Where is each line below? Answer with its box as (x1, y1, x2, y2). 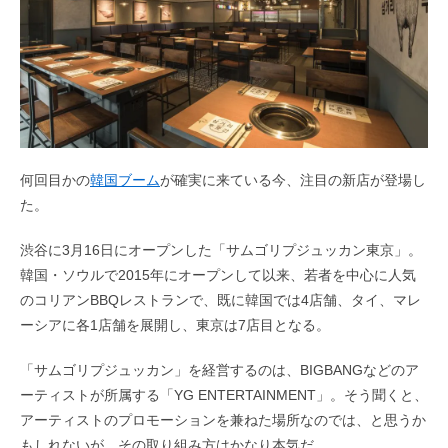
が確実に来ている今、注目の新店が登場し (160, 171, 426, 188)
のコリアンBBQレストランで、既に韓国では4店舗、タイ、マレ (20, 291, 421, 308)
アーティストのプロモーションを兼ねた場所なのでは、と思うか (20, 411, 426, 428)
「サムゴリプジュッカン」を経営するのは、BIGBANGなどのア (20, 361, 419, 378)
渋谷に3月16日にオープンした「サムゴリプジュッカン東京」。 (20, 241, 422, 258)
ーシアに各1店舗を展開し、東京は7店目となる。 (20, 316, 330, 333)
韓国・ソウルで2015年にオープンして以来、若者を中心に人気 (20, 266, 416, 283)
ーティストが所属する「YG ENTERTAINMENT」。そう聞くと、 (20, 386, 428, 403)
